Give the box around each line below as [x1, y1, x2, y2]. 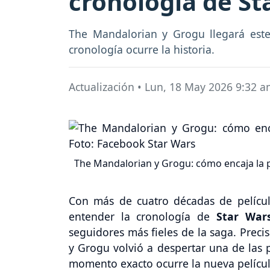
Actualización [69, 79, 134, 94]
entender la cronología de [69, 209, 216, 224]
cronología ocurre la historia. [69, 42, 215, 57]
